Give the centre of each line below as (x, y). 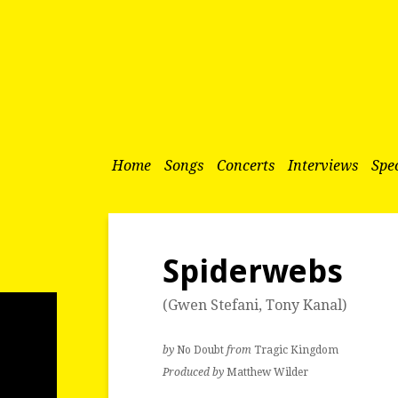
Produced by (195, 372)
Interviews (323, 166)
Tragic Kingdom (297, 350)
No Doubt (201, 350)
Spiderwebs (253, 272)
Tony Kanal (304, 306)
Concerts (246, 166)
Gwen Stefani (214, 306)
